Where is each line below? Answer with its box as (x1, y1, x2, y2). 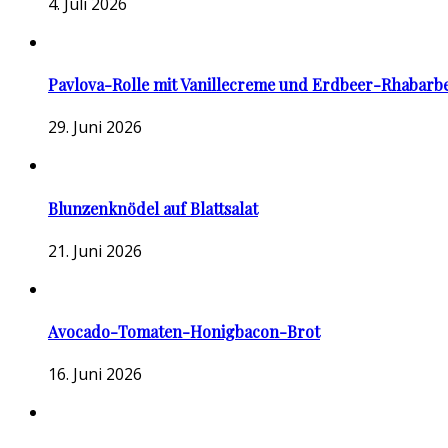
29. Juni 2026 (48, 116, 142, 139)
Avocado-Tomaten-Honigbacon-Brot (48, 321, 320, 343)
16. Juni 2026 (48, 363, 142, 386)
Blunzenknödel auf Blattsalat (48, 197, 258, 219)
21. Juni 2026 (48, 239, 142, 262)
